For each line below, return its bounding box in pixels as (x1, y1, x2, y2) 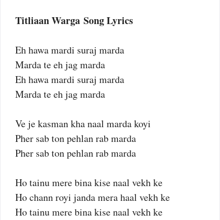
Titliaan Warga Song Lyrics (15, 13, 133, 27)
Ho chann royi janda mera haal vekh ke (15, 191, 170, 204)
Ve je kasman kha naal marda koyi (15, 117, 151, 130)
